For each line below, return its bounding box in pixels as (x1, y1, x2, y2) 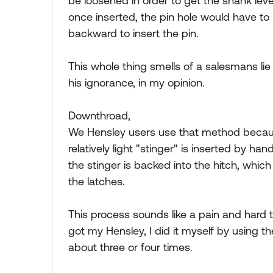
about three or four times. (68, 241, 193, 253)
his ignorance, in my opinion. (68, 76, 205, 89)
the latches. (68, 175, 125, 188)
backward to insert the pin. (68, 27, 199, 40)
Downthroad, (68, 109, 130, 122)
